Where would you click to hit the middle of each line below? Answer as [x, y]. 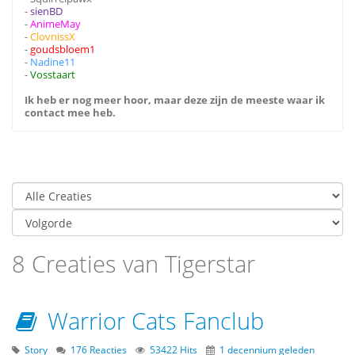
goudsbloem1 [63, 49]
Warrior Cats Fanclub [152, 321]
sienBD [46, 11]
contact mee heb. [70, 113]
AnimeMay [55, 24]
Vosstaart [53, 74]
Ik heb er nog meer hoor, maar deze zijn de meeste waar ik [175, 100]
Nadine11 [53, 62]
